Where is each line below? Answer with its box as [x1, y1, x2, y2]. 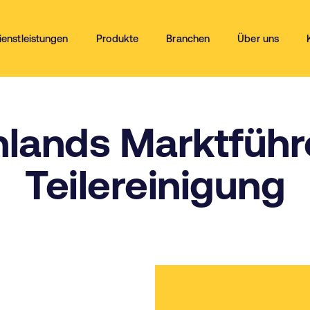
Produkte [95, 33, 139, 44]
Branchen [166, 33, 210, 44]
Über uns [237, 33, 280, 44]
